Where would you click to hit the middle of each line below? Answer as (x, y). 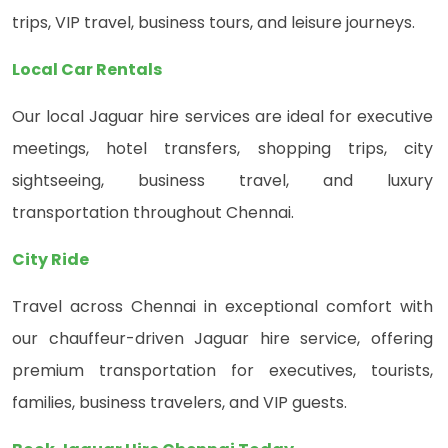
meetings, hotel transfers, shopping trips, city (222, 149)
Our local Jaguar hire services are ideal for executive (222, 117)
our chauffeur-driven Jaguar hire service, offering (222, 339)
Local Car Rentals (87, 70)
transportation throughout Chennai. (153, 213)
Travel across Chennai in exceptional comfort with (222, 307)
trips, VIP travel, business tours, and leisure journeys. (213, 23)
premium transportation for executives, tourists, (222, 371)
